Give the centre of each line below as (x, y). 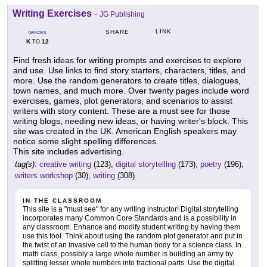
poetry (211, 164)
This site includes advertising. (69, 151)
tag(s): (26, 164)
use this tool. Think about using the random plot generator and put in (133, 236)
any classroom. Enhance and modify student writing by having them (131, 227)
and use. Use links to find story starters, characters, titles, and (129, 70)
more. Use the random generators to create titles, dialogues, (127, 80)
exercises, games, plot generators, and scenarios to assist (123, 100)
